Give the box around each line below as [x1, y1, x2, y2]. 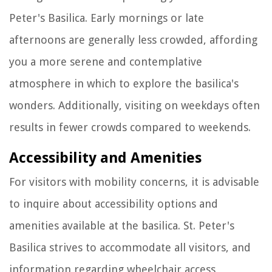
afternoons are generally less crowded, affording [9, 33, 257, 46]
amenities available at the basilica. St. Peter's [9, 219, 234, 232]
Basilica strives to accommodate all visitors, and [9, 240, 251, 254]
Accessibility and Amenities [9, 149, 202, 166]
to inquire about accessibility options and [9, 197, 218, 210]
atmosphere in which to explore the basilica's [9, 76, 239, 90]
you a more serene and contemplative [9, 55, 202, 68]
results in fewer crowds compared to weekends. [9, 120, 251, 134]
